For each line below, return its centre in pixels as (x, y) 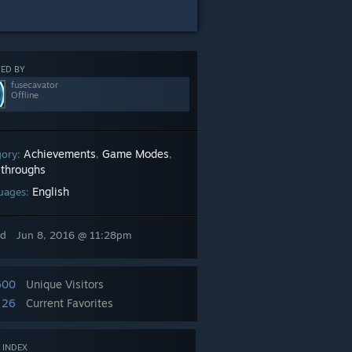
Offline (25, 95)
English (51, 191)
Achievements (60, 154)
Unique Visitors (65, 284)
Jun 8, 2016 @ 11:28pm (74, 235)
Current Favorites (70, 303)
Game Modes (136, 154)
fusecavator (35, 85)
